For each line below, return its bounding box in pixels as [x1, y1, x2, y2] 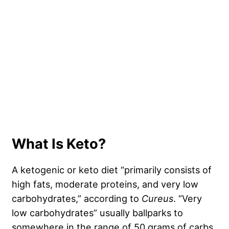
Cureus [142, 193, 173, 204]
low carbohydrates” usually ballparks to [12, 207, 183, 219]
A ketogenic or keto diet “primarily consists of [12, 164, 212, 176]
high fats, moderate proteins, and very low [12, 178, 198, 190]
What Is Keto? [12, 135, 106, 153]
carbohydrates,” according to [12, 193, 142, 204]
